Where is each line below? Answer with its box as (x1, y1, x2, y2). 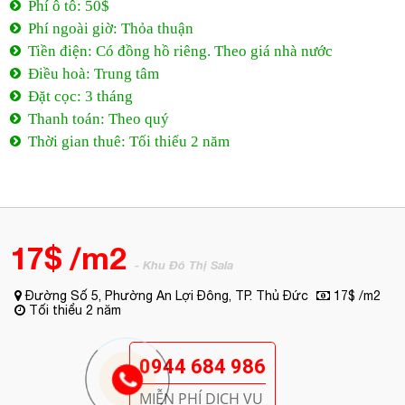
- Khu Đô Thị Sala (135, 258, 234, 272)
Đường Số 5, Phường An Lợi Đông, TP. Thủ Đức (22, 288, 309, 303)
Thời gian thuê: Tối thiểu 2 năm (28, 133, 231, 150)
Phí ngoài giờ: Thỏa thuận (28, 20, 194, 37)
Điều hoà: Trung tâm (28, 65, 160, 82)
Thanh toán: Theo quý (28, 110, 170, 127)
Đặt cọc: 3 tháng (28, 88, 134, 105)
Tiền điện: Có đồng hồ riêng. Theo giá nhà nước (28, 42, 334, 60)
